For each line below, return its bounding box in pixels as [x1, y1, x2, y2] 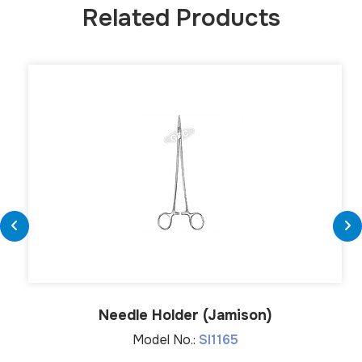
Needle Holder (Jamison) [99, 305, 271, 324]
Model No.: [132, 330, 199, 348]
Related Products [82, 2, 280, 33]
